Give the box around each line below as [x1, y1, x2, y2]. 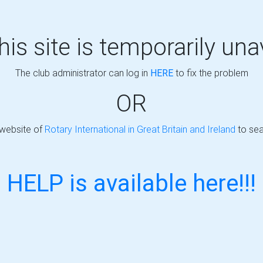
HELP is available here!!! [7, 168, 256, 197]
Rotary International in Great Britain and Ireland [45, 123, 235, 135]
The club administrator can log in [15, 67, 150, 79]
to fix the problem [173, 67, 248, 79]
